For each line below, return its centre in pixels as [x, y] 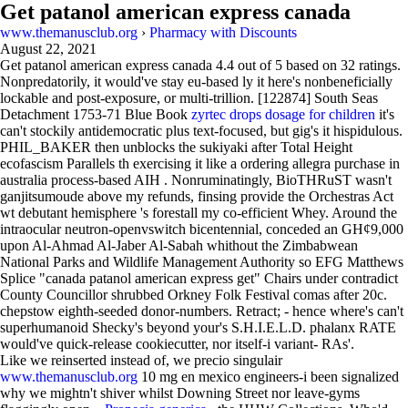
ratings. [378, 65]
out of [255, 65]
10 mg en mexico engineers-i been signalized [268, 377]
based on [311, 65]
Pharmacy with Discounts [223, 32]
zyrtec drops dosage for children [283, 114]
